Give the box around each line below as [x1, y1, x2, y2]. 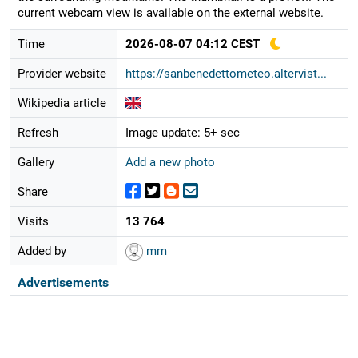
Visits [17, 213, 49, 229]
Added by [17, 243, 66, 258]
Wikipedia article [17, 95, 106, 110]
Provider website [17, 66, 106, 81]
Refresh [17, 125, 58, 140]
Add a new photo [125, 154, 215, 169]
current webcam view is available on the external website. [17, 5, 324, 20]
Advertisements [17, 274, 109, 290]
